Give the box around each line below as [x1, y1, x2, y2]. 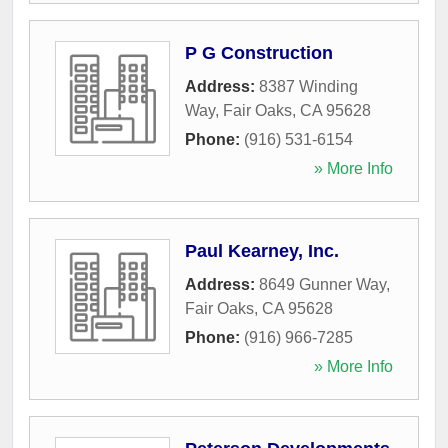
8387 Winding [259, 77, 358, 95]
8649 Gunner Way [259, 275, 386, 293]
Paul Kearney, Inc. [185, 240, 339, 261]
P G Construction [185, 42, 333, 63]
